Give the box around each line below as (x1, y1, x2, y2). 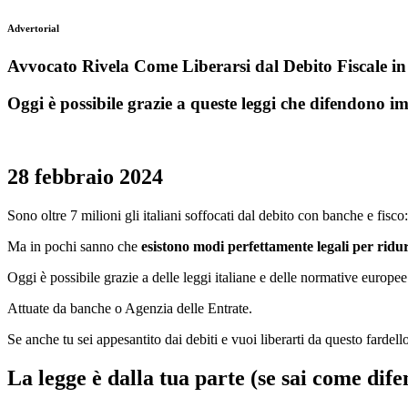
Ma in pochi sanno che (7, 239, 141, 255)
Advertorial (7, 22, 59, 34)
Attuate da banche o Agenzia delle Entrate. (7, 301, 256, 317)
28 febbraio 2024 (7, 165, 163, 189)
